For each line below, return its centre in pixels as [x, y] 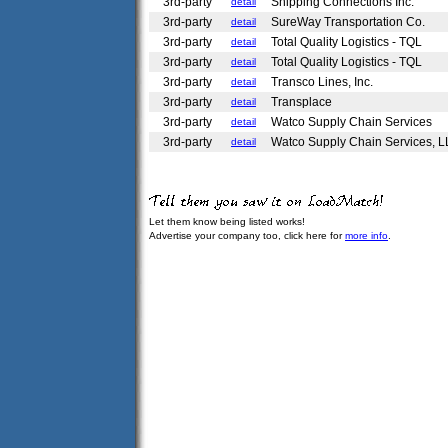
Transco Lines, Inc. [323, 82]
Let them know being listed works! [227, 221]
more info [366, 235]
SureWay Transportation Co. [349, 22]
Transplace [303, 102]
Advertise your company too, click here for [247, 235]
